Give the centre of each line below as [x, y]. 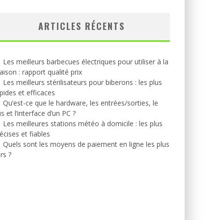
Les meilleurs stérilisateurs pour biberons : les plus [82, 82]
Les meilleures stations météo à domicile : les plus [83, 124]
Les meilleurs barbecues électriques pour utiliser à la [86, 62]
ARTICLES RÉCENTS [82, 26]
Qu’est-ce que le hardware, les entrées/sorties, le [81, 103]
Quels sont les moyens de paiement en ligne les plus [86, 144]
